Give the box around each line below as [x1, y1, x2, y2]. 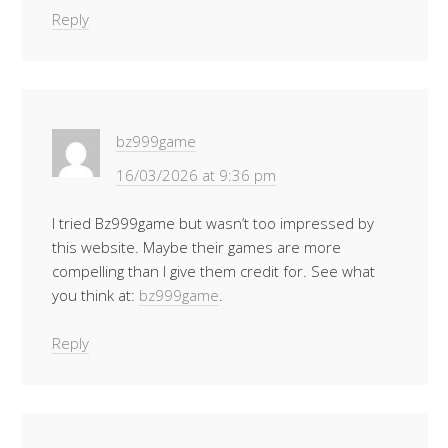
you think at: [52, 285, 139, 305]
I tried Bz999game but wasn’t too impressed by [52, 213, 374, 233]
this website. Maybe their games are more [52, 237, 341, 257]
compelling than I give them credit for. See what [52, 261, 375, 281]
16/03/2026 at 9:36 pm [116, 165, 276, 185]
